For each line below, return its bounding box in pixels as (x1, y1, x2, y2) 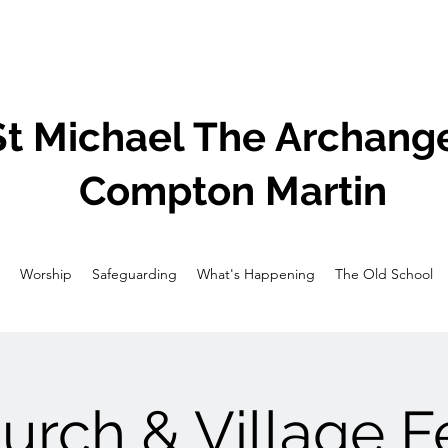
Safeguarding (91, 265, 177, 283)
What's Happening (196, 265, 315, 283)
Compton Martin (78, 167, 387, 214)
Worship (19, 265, 72, 283)
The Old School (334, 265, 433, 283)
